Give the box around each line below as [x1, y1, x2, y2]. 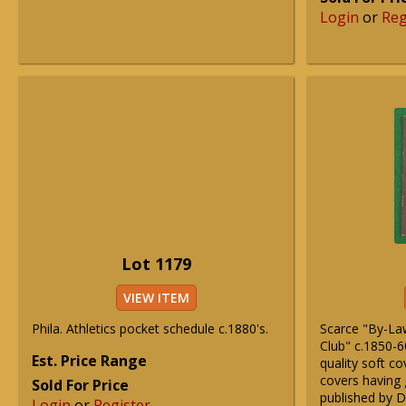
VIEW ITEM [122, 289, 189, 306]
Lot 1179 [121, 253, 191, 275]
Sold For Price [32, 375, 129, 395]
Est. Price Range [32, 351, 147, 371]
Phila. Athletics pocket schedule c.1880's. [32, 320, 268, 337]
